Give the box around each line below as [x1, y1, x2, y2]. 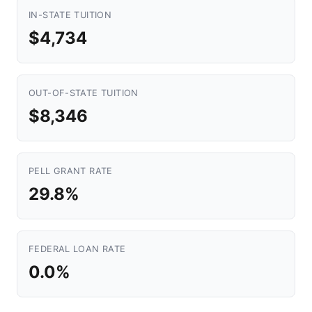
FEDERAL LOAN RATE [29, 244, 126, 254]
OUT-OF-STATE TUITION [29, 88, 139, 98]
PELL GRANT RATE [29, 166, 113, 176]
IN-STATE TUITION [29, 10, 112, 20]
